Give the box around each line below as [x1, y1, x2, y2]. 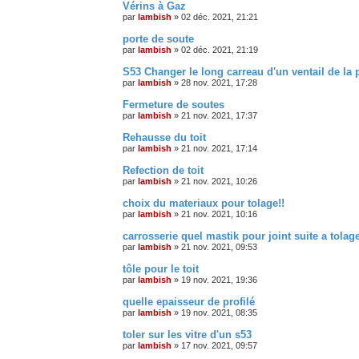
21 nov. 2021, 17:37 [181, 110, 257, 120]
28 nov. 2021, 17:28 [181, 77, 257, 87]
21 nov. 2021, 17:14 [181, 143, 257, 153]
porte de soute [123, 32, 194, 45]
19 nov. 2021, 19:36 [181, 274, 257, 284]
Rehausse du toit [123, 131, 206, 143]
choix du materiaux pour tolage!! [123, 196, 284, 209]
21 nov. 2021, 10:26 [181, 175, 257, 186]
